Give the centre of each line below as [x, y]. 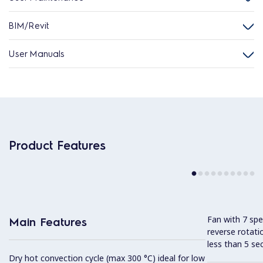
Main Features [48, 222]
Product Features [57, 145]
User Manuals [37, 53]
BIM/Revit [29, 25]
